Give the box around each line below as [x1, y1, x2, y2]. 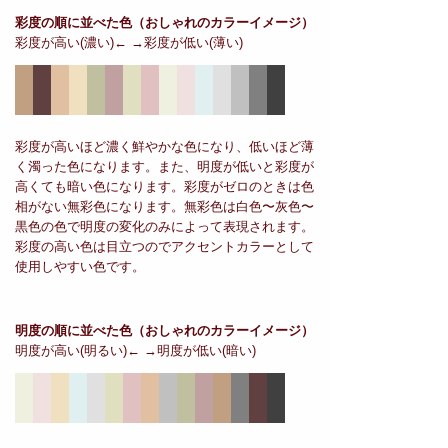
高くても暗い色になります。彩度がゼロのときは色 [15, 179, 314, 195]
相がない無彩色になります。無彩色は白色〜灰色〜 [15, 199, 314, 215]
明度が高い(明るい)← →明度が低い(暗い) [15, 343, 256, 359]
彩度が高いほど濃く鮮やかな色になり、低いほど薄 [15, 139, 314, 155]
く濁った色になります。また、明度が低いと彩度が [15, 159, 314, 175]
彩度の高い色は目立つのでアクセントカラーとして [15, 239, 314, 255]
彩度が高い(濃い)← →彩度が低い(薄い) [15, 35, 243, 51]
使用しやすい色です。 [15, 259, 145, 275]
